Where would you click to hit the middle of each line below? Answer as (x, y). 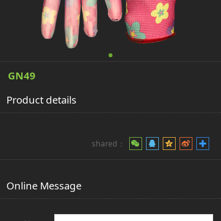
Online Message (44, 185)
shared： (109, 143)
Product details (42, 100)
